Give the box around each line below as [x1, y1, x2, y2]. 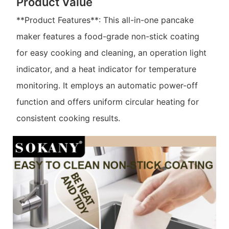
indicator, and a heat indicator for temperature [16, 64, 196, 75]
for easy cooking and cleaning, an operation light [16, 48, 207, 58]
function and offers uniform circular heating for [16, 97, 199, 107]
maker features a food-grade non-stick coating [16, 31, 199, 42]
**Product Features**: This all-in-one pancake [16, 15, 194, 26]
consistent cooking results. [16, 113, 120, 124]
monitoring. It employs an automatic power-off [16, 80, 198, 91]
